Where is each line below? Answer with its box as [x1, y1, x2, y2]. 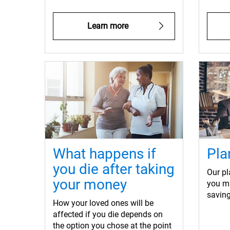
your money [53, 176, 127, 194]
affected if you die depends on [53, 209, 163, 220]
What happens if [53, 145, 156, 163]
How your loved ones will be [53, 198, 154, 208]
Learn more [87, 21, 128, 31]
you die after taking [53, 161, 175, 178]
